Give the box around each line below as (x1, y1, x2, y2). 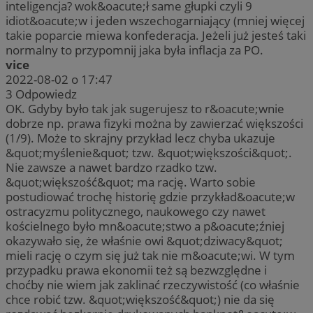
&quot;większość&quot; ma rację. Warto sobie (6, 174, 256, 191)
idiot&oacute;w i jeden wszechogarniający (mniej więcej (6, 13, 305, 29)
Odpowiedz (15, 86, 77, 103)
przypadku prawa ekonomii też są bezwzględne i (6, 262, 267, 279)
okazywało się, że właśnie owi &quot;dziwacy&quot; (6, 233, 283, 249)
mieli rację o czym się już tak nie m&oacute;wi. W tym (6, 247, 295, 264)
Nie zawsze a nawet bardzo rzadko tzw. (6, 159, 217, 176)
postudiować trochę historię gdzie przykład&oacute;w (6, 189, 295, 205)
